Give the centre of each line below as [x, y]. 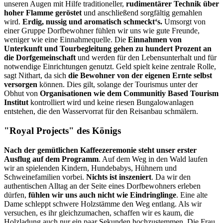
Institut [16, 103]
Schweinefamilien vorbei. [45, 177]
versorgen [21, 85]
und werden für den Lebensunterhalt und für [146, 58]
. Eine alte [192, 195]
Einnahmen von [155, 40]
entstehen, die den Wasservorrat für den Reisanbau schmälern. [101, 111]
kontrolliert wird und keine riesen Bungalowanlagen [111, 103]
